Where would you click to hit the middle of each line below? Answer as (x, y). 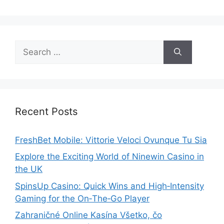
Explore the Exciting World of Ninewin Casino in (109, 157)
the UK (29, 169)
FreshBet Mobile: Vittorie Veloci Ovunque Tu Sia (111, 140)
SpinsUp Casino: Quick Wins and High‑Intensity (109, 186)
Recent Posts (46, 111)
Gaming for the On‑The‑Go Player (82, 198)
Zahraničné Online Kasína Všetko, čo (88, 215)
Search (28, 46)
